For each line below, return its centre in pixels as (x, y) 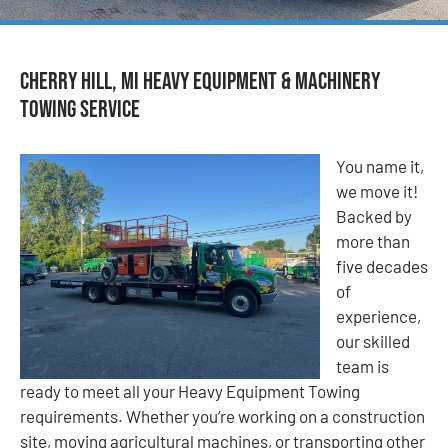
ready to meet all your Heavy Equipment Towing (190, 390)
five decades (382, 265)
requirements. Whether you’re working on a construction (222, 415)
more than (373, 240)
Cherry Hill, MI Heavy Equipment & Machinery (200, 81)
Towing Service (80, 109)
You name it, (380, 165)
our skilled (373, 340)
